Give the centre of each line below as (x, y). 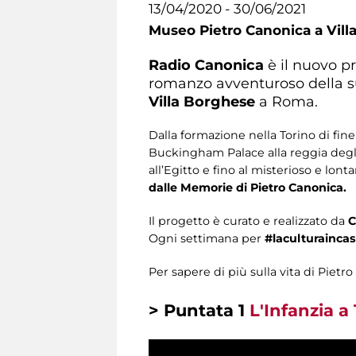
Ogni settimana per (207, 238)
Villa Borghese (202, 101)
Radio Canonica (206, 64)
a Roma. (286, 101)
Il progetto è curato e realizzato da (248, 221)
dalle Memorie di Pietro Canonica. (248, 187)
